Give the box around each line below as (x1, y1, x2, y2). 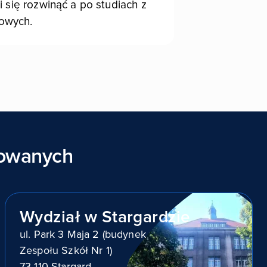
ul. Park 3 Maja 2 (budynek (20, 228, 146, 241)
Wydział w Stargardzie (20, 207, 191, 227)
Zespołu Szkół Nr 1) (20, 244, 112, 257)
